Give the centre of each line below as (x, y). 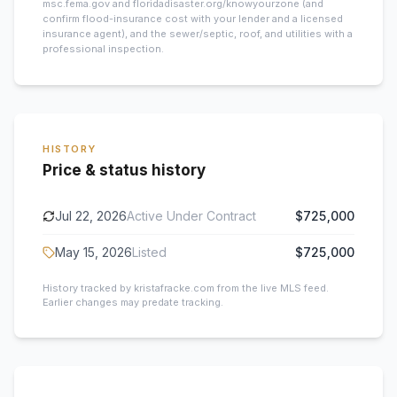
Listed (149, 252)
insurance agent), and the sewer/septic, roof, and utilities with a (198, 34)
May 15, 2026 (93, 252)
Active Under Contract (191, 216)
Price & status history (124, 170)
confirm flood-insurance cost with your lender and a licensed (193, 19)
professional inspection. (103, 49)
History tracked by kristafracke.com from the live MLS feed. (186, 288)
